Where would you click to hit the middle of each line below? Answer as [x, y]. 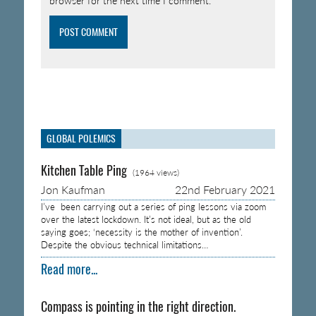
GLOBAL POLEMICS [81, 138]
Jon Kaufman [73, 189]
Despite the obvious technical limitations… [124, 244]
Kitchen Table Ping [84, 170]
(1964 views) [156, 172]
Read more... [69, 269]
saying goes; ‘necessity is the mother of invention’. [141, 232]
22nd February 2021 [225, 189]
